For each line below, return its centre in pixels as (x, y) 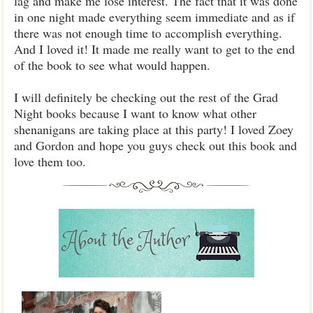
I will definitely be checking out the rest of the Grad (146, 97)
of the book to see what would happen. (112, 65)
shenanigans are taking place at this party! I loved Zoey (154, 129)
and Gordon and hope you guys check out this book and (155, 145)
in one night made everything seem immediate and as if (154, 17)
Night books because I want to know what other (135, 113)
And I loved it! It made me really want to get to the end (154, 49)
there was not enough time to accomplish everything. (148, 33)
